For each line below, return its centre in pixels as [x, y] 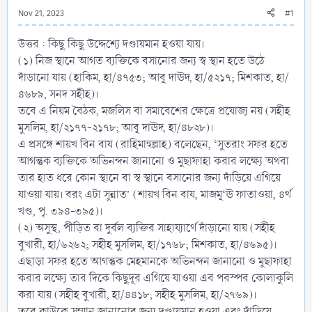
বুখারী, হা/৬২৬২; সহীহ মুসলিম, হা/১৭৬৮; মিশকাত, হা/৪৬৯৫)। [147, 244]
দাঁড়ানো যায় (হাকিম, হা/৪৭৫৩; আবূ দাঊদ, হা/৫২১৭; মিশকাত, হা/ [154, 77]
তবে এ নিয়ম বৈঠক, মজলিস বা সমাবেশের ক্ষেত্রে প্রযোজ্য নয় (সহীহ [154, 111]
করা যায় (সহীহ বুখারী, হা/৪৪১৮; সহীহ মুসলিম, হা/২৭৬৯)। [137, 295]
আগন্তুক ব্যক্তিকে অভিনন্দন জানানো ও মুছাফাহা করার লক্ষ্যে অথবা [154, 161]
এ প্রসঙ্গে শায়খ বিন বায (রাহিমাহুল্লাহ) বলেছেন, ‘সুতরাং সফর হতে [153, 144]
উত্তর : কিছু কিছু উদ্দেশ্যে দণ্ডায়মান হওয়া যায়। [111, 44]
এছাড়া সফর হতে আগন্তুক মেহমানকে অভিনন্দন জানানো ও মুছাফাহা [155, 261]
